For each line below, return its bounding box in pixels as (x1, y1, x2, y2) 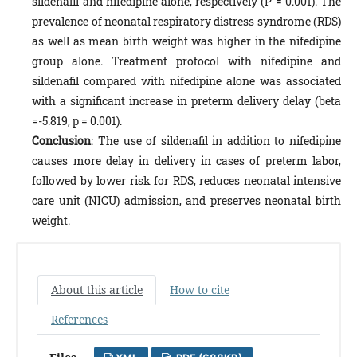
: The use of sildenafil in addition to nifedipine (91, 132, 341, 148)
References (51, 311, 108, 327)
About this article (51, 281, 143, 297)
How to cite (170, 281, 229, 297)
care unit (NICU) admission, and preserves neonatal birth (32, 192, 341, 208)
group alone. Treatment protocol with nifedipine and (32, 53, 341, 69)
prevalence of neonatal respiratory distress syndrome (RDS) (32, 13, 341, 29)
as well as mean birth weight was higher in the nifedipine (32, 33, 341, 49)
